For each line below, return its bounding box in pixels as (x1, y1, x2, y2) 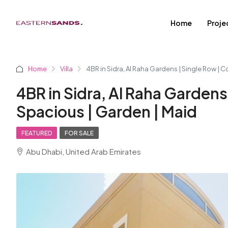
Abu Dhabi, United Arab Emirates (26, 147, 141, 156)
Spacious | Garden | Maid (16, 102, 197, 121)
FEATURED (21, 129, 52, 137)
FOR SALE (65, 129, 94, 137)
